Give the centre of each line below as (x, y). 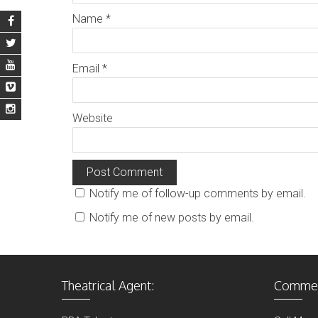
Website (93, 118)
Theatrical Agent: (108, 285)
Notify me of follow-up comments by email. (198, 193)
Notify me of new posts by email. (172, 218)
